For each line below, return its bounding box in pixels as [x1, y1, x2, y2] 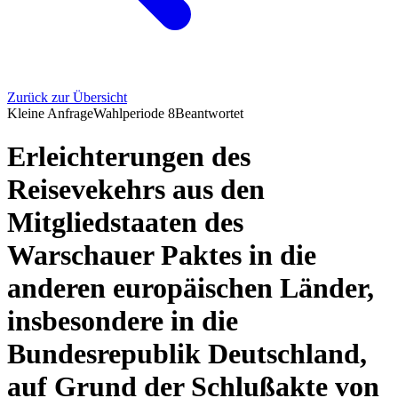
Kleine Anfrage [7, 106, 93, 121]
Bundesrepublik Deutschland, [7, 338, 367, 370]
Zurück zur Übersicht [7, 90, 127, 105]
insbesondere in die [7, 305, 238, 338]
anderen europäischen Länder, [7, 272, 374, 305]
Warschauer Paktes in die [7, 239, 316, 272]
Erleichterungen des [7, 140, 251, 173]
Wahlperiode [93, 106, 168, 121]
